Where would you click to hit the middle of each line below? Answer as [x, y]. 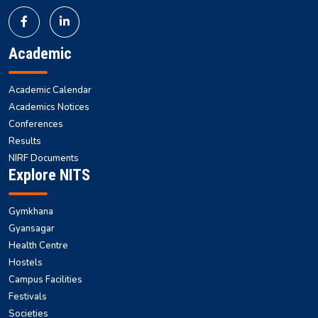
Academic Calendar [50, 90]
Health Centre [38, 245]
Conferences [36, 124]
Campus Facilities [45, 279]
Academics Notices [49, 107]
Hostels [26, 262]
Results [25, 141]
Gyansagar [32, 228]
